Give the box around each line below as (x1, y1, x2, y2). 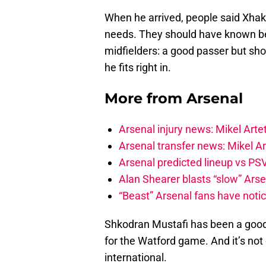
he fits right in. (104, 61, 171, 74)
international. (104, 251, 167, 264)
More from (104, 90, 186, 107)
